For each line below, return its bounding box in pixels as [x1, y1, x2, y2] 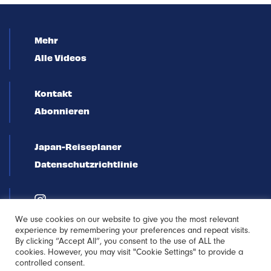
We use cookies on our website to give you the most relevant [15, 214, 239, 224]
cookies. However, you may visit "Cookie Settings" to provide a [15, 247, 243, 257]
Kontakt [34, 88, 72, 99]
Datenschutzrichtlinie [34, 158, 138, 169]
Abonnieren [34, 105, 90, 116]
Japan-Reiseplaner [34, 141, 122, 152]
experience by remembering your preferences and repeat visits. [15, 225, 250, 235]
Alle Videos [34, 52, 87, 63]
